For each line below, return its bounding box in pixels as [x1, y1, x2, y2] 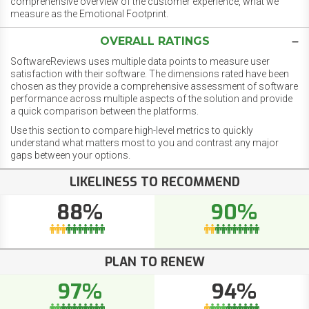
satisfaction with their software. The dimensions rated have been [10, 68, 289, 80]
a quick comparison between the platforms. [10, 106, 199, 117]
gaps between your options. [10, 150, 130, 161]
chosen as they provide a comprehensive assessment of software [10, 81, 298, 92]
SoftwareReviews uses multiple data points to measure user [10, 56, 270, 68]
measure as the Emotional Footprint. [10, 8, 168, 20]
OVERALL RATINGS [99, 34, 210, 48]
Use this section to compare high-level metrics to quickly [10, 125, 253, 137]
